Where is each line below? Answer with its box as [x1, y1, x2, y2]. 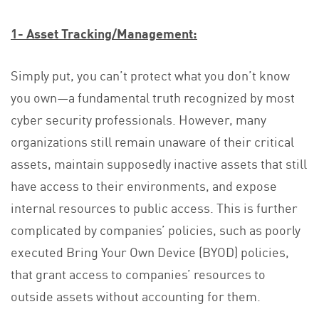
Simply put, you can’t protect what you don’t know [11, 66, 290, 85]
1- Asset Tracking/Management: [11, 23, 197, 43]
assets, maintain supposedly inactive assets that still [11, 154, 307, 173]
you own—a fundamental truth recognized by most [11, 88, 295, 107]
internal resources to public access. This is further [11, 198, 298, 217]
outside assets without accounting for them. [11, 286, 261, 305]
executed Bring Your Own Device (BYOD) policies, [11, 242, 289, 261]
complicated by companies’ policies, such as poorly [11, 220, 300, 239]
